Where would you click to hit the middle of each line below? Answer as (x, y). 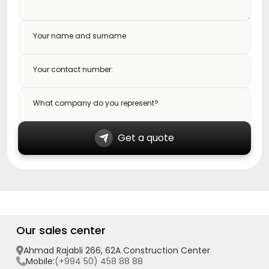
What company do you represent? (96, 103)
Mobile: (40, 261)
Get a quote (146, 138)
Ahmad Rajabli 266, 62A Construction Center (117, 250)
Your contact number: (73, 69)
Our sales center (61, 230)
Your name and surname (80, 36)
